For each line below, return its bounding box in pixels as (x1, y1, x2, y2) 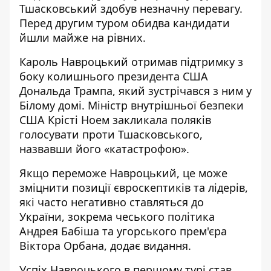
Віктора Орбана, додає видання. (19, 238, 191, 253)
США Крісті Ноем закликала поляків (19, 113, 211, 127)
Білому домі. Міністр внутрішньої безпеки (19, 98, 244, 113)
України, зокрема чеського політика (19, 209, 215, 224)
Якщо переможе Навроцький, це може (19, 166, 227, 180)
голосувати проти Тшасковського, (19, 127, 203, 142)
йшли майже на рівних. (19, 30, 146, 45)
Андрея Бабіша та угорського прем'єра (19, 224, 227, 238)
